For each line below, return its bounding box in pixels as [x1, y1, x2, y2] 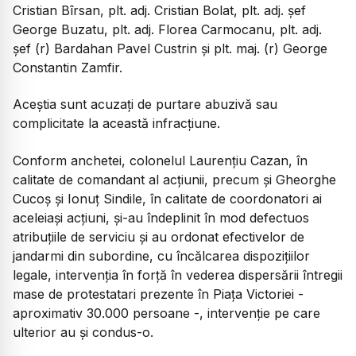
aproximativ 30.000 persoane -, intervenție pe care [13, 304, 320, 321]
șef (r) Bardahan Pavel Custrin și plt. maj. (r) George [13, 40, 327, 56]
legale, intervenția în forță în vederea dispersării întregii [13, 266, 342, 283]
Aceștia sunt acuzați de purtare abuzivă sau [13, 96, 277, 113]
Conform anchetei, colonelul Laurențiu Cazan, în [13, 152, 308, 168]
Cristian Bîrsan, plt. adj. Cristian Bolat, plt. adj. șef [13, 2, 306, 18]
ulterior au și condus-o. [13, 323, 153, 340]
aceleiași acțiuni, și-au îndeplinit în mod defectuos [13, 209, 309, 226]
